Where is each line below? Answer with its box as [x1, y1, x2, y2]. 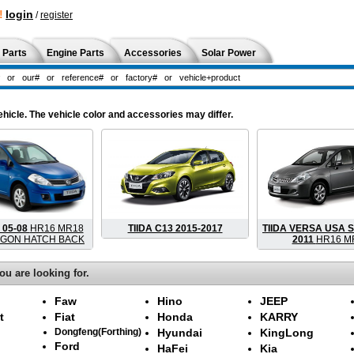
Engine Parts [47, 47, 104, 58]
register [40, 9, 73, 21]
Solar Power [201, 47, 256, 58]
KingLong [260, 326, 314, 339]
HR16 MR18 [29, 223, 84, 234]
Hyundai [157, 326, 202, 339]
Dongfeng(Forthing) [55, 326, 141, 337]
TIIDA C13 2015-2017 [127, 223, 223, 234]
